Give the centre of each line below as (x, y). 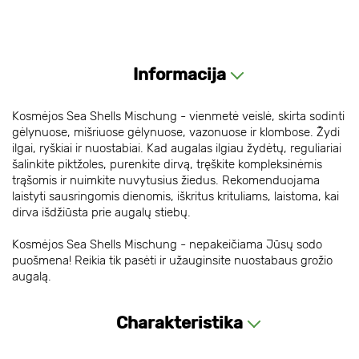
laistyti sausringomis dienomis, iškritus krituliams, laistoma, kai (175, 196)
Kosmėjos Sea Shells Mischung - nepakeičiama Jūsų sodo (167, 244)
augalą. (32, 276)
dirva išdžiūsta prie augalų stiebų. (101, 212)
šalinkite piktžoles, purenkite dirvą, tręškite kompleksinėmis (167, 164)
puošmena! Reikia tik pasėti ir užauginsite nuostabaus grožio (172, 260)
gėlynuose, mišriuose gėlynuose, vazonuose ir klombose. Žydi (176, 132)
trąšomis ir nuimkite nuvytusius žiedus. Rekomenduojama (166, 180)
